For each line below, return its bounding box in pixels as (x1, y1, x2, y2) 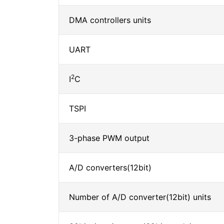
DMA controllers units (69, 15, 151, 25)
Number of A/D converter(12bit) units (69, 192, 211, 202)
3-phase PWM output (69, 133, 149, 143)
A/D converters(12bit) (69, 162, 151, 172)
